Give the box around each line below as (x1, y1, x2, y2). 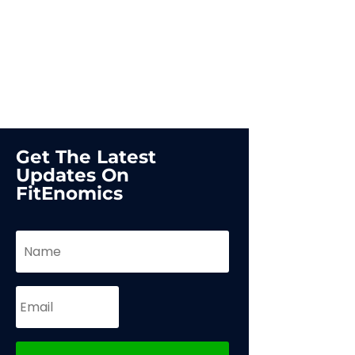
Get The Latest (15, 145, 156, 168)
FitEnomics (15, 181, 123, 204)
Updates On (15, 163, 129, 186)
